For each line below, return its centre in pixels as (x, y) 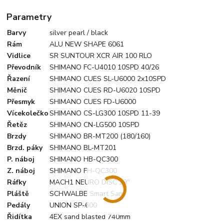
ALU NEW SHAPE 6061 (87, 44)
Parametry (29, 17)
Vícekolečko (28, 113)
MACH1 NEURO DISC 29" (90, 182)
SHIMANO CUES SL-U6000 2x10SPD (108, 78)
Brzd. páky (25, 147)
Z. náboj (21, 170)
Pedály (19, 205)
